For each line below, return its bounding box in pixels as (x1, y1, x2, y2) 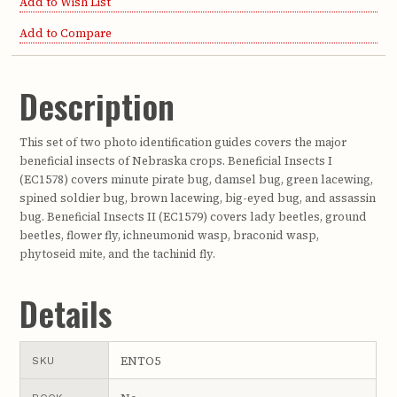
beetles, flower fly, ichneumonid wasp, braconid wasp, (19, 228, 320, 244)
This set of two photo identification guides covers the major (19, 135, 347, 151)
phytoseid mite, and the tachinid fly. (19, 246, 216, 262)
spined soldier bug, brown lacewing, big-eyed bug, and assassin (19, 191, 377, 206)
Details (19, 288, 113, 339)
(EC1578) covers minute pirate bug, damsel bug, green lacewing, (19, 172, 374, 188)
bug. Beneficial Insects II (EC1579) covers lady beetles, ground (19, 209, 368, 225)
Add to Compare (19, 25, 113, 41)
